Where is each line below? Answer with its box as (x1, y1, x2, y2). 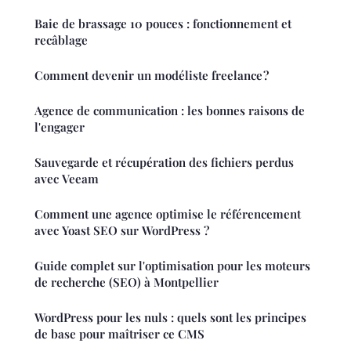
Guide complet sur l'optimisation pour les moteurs (34, 257, 310, 273)
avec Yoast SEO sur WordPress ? (34, 222, 209, 238)
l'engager (34, 118, 85, 135)
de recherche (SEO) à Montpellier (34, 273, 219, 290)
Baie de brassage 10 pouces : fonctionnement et (34, 15, 291, 31)
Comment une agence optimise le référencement (34, 205, 301, 222)
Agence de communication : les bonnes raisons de (34, 102, 305, 118)
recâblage (34, 31, 88, 48)
